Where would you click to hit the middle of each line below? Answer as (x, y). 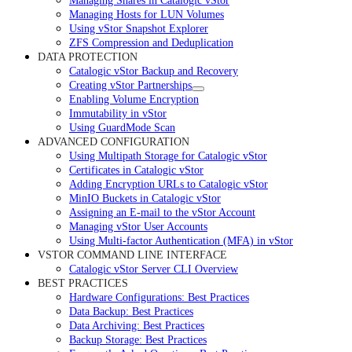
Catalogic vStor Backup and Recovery (154, 71)
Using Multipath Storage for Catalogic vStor (168, 156)
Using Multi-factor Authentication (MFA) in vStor (181, 240)
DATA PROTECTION (88, 57)
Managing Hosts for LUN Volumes (147, 14)
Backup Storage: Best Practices (138, 339)
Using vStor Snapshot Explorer (139, 28)
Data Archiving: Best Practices (137, 325)
